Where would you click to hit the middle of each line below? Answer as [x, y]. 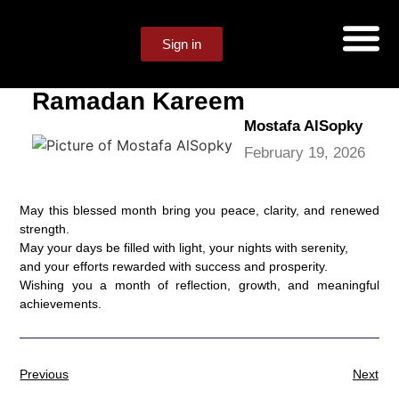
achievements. [61, 304]
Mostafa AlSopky [303, 126]
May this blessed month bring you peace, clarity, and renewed [199, 211]
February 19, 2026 [304, 153]
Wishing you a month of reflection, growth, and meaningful [199, 285]
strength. [45, 229]
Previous [45, 374]
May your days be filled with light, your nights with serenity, [184, 248]
